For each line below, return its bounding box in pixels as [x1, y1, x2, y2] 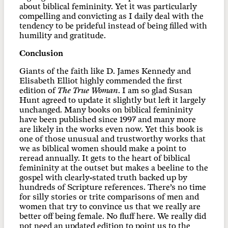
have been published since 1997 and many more [19, 115, 196, 125]
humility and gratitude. [19, 31, 106, 41]
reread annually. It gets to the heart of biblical [19, 153, 190, 163]
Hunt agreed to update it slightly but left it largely [19, 95, 206, 105]
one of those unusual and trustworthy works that [19, 134, 206, 144]
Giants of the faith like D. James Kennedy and [19, 66, 191, 76]
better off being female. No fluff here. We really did [19, 211, 206, 221]
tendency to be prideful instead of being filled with [19, 21, 207, 31]
